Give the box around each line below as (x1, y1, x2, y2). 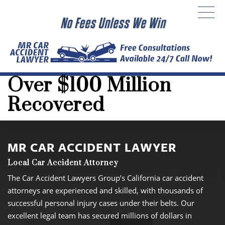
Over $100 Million (8, 73, 171, 98)
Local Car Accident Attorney (8, 158, 119, 168)
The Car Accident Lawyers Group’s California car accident (8, 173, 203, 183)
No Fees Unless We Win (60, 15, 165, 33)
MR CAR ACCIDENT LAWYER (8, 139, 176, 156)
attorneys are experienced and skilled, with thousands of (8, 185, 203, 196)
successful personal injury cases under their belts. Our (8, 198, 194, 208)
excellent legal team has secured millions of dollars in (8, 210, 192, 221)
